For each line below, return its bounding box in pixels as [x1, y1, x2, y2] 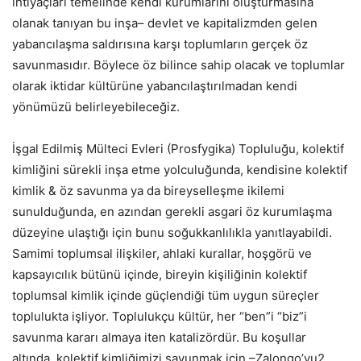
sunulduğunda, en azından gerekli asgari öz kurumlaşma [12, 204, 332, 220]
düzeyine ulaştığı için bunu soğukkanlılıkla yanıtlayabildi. [12, 225, 332, 241]
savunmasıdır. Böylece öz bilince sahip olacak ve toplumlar [12, 57, 345, 73]
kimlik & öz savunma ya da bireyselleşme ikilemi [12, 183, 284, 199]
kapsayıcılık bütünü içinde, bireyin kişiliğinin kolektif [12, 267, 307, 283]
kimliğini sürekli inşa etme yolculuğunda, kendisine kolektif [12, 162, 347, 178]
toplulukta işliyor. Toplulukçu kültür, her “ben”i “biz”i [12, 309, 307, 325]
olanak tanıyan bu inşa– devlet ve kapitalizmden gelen [12, 15, 317, 31]
